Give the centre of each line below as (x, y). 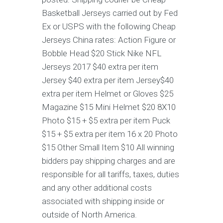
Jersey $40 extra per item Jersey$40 (108, 80)
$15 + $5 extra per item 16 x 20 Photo (110, 134)
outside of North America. (89, 215)
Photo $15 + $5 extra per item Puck (106, 120)
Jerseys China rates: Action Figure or (109, 40)
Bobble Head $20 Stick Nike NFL (102, 53)
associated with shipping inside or (103, 201)
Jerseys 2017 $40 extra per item (100, 67)
